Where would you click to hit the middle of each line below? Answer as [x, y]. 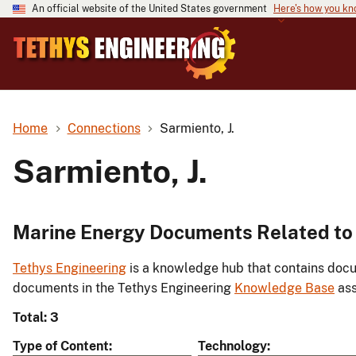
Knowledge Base [284, 288]
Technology [232, 346]
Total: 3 [36, 318]
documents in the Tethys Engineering [124, 288]
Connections [104, 128]
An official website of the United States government [149, 9]
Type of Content [61, 346]
